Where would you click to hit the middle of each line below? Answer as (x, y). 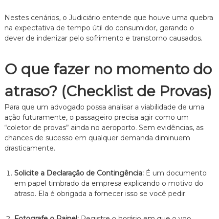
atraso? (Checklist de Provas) (108, 91)
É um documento (175, 173)
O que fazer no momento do (108, 69)
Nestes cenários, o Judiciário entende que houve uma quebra (109, 17)
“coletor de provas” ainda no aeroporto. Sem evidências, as (104, 127)
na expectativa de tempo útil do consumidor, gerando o (99, 28)
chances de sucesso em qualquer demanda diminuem (97, 138)
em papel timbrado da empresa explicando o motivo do (109, 183)
